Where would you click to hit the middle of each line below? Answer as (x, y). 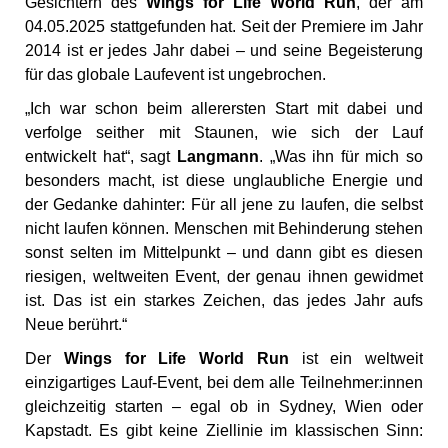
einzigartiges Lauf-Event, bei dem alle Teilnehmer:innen (224, 383)
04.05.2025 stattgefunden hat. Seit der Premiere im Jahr (224, 27)
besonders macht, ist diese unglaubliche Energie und (224, 181)
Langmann (217, 157)
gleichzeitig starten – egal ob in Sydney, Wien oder (224, 407)
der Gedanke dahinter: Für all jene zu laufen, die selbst (224, 205)
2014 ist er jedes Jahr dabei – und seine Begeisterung (224, 51)
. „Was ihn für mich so (340, 157)
